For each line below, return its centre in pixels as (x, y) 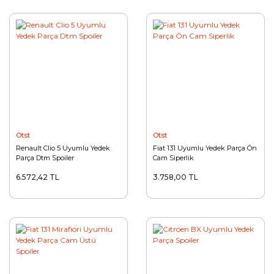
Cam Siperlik (173, 158)
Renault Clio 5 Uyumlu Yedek (63, 148)
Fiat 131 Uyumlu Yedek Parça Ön (205, 148)
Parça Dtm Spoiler (45, 158)
